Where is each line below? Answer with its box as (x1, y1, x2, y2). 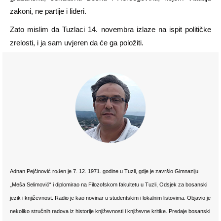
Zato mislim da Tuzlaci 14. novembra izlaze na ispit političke (10, 25, 211, 34)
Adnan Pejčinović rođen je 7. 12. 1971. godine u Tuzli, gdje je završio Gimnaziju (10, 168, 198, 175)
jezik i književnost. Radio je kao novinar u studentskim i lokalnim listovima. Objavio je (10, 195, 211, 201)
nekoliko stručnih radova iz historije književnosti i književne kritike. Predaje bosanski (10, 208, 210, 215)
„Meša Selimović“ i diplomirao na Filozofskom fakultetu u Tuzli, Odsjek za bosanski (10, 182, 207, 188)
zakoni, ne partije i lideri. (10, 7, 86, 16)
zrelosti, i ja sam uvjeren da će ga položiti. (10, 38, 144, 47)
